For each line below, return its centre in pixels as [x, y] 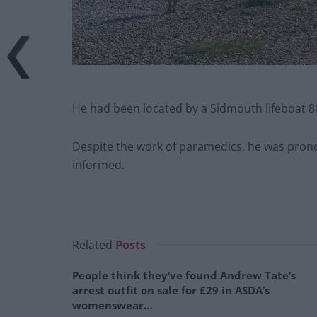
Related [92, 244]
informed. [98, 165]
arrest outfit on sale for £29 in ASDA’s [171, 290]
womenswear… [113, 305]
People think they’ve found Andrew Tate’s [184, 275]
